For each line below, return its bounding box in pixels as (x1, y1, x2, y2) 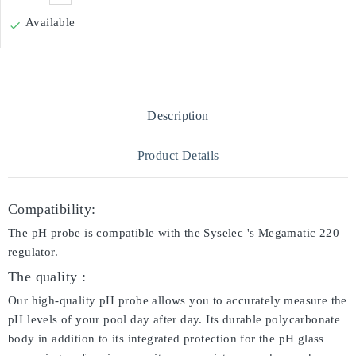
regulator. (8, 246, 59, 258)
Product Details (137, 149, 219, 162)
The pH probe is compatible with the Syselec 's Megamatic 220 (8, 226, 339, 239)
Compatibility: (8, 201, 96, 217)
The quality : (8, 269, 87, 284)
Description (147, 109, 209, 122)
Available (25, 16, 75, 29)
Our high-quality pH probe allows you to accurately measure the (8, 294, 347, 307)
